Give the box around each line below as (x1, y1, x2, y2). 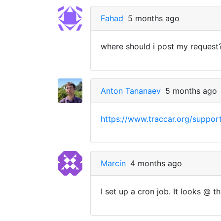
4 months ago (130, 158, 182, 168)
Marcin (101, 158, 126, 168)
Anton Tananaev (101, 86, 161, 96)
